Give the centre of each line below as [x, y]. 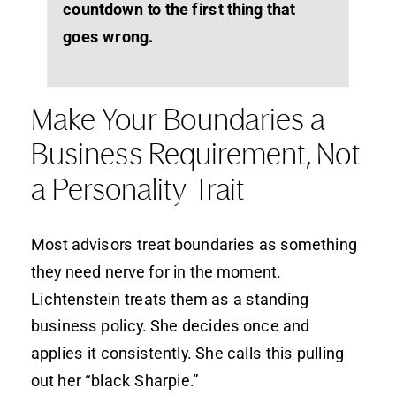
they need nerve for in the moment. [156, 271]
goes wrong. [108, 36]
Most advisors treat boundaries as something [194, 244]
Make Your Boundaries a [179, 120]
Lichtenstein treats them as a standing [170, 299]
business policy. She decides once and [171, 325]
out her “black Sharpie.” [115, 380]
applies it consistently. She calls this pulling [188, 353]
